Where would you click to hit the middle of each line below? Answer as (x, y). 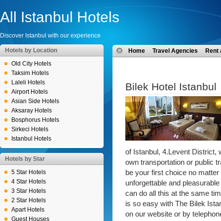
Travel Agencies (175, 51)
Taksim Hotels (30, 73)
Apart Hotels (28, 210)
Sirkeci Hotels (30, 129)
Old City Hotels (31, 64)
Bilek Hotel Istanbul (171, 87)
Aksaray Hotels (32, 110)
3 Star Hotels (29, 191)
